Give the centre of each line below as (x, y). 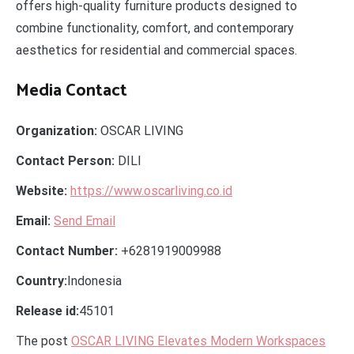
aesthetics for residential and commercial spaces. (156, 50)
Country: (41, 281)
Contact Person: (65, 160)
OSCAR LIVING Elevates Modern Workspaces (198, 341)
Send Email (85, 220)
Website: (41, 190)
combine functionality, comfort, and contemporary (155, 28)
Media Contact (72, 90)
